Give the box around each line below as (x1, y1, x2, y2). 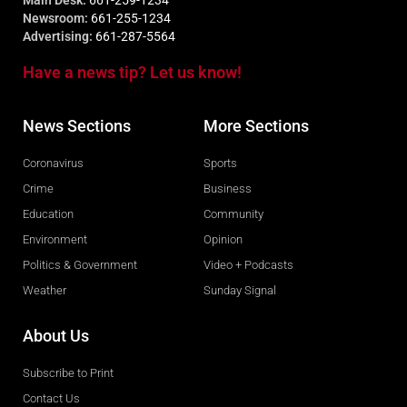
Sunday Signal (203, 283, 276, 297)
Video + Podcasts (203, 257, 293, 272)
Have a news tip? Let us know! (23, 62, 242, 82)
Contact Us (23, 391, 80, 405)
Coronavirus (23, 155, 84, 170)
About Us (23, 325, 89, 345)
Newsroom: (23, 10, 88, 25)
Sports (203, 155, 237, 170)
